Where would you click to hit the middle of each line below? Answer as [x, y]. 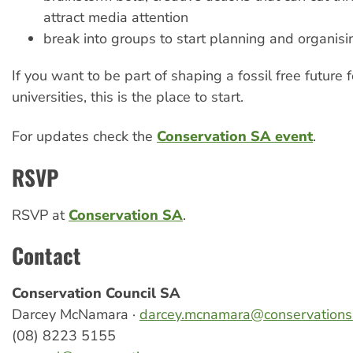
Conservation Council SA [96, 294]
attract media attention [116, 17]
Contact [46, 256]
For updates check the [84, 137]
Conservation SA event [235, 137]
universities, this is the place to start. [128, 97]
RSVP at [40, 215]
